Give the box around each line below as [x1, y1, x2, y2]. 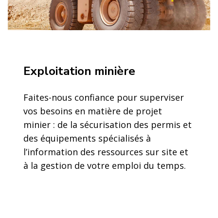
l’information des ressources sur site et [23, 145, 188, 158]
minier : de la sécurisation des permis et [23, 118, 192, 130]
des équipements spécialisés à [23, 132, 151, 144]
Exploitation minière [23, 63, 135, 79]
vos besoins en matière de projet [23, 105, 162, 117]
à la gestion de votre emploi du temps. [23, 159, 186, 171]
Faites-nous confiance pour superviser [23, 91, 184, 103]
